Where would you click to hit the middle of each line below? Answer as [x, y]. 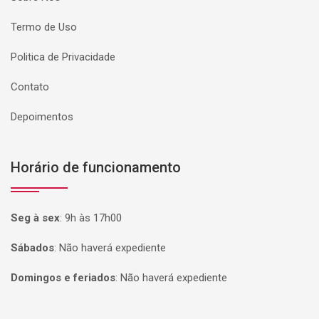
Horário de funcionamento [96, 167]
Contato [30, 87]
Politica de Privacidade [63, 57]
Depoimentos [42, 117]
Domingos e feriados [63, 278]
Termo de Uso [44, 27]
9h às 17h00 [93, 218]
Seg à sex [35, 218]
